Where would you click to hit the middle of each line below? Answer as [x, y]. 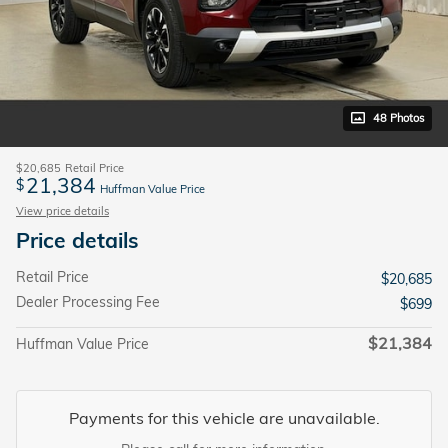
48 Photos [398, 117]
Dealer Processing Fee [88, 301]
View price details [62, 210]
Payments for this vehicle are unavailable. [224, 417]
